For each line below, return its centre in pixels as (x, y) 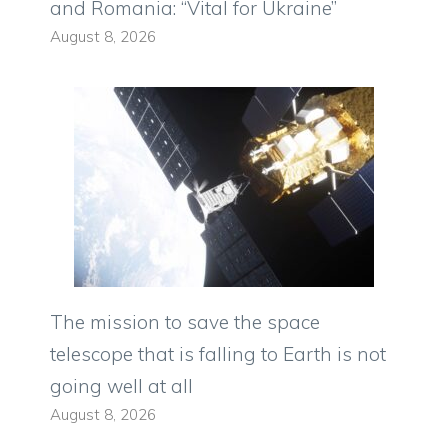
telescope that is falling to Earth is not (218, 353)
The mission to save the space (185, 321)
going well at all (121, 385)
